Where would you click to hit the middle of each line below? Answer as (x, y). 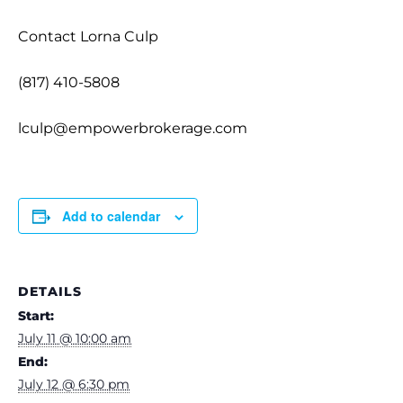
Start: (36, 315)
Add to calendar (111, 215)
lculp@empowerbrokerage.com (133, 128)
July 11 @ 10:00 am (75, 338)
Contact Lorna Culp (88, 36)
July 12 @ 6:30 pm (74, 384)
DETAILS (50, 291)
